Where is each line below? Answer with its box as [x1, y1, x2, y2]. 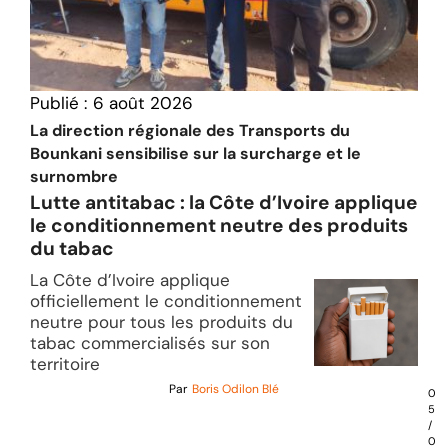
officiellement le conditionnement [30, 289, 302, 312]
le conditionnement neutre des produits [30, 212, 408, 238]
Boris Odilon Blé [192, 380, 279, 397]
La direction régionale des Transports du [30, 119, 350, 141]
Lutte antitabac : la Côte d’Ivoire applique [30, 189, 418, 215]
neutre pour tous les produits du [30, 310, 293, 333]
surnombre [30, 165, 118, 187]
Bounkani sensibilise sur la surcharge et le [30, 142, 361, 164]
